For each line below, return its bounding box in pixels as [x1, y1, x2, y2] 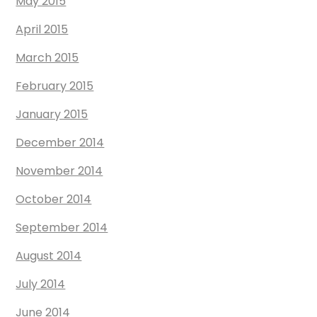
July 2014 [16, 276, 66, 293]
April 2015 [16, 21, 69, 38]
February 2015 [16, 78, 94, 95]
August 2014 [16, 248, 82, 265]
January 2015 [16, 106, 88, 123]
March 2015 [16, 50, 79, 67]
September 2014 [16, 219, 108, 236]
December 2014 [16, 134, 105, 151]
